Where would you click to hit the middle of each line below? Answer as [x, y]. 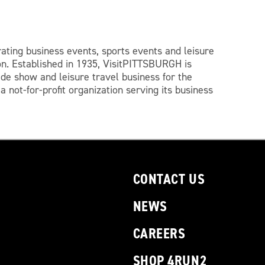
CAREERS [159, 234]
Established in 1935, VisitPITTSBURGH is [101, 64]
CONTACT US [169, 179]
